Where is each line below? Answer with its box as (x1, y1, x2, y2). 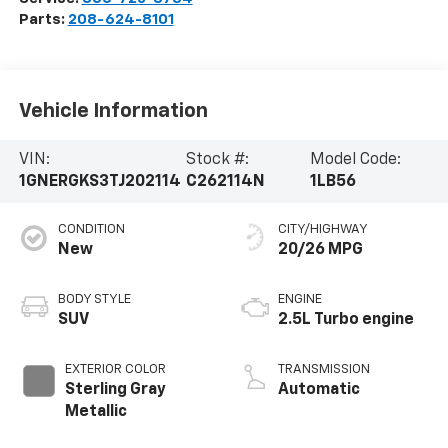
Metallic (64, 404, 127, 421)
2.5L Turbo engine (278, 312, 414, 329)
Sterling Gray (64, 382, 166, 399)
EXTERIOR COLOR (64, 363, 166, 377)
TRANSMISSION (278, 363, 370, 377)
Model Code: (309, 152, 401, 169)
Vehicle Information (18, 100, 208, 121)
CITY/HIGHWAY (278, 223, 368, 237)
